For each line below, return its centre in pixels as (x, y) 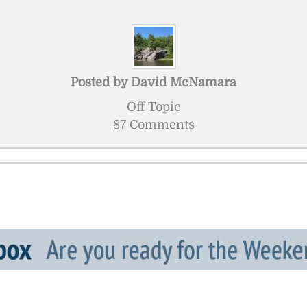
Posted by (101, 82)
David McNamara (184, 82)
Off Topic (153, 107)
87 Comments (153, 124)
